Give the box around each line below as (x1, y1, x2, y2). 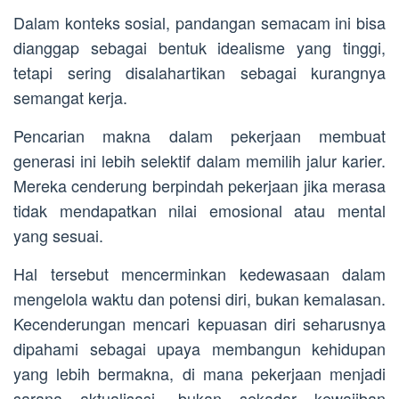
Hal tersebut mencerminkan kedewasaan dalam (13, 262, 386, 286)
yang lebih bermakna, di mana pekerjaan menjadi (13, 362, 386, 386)
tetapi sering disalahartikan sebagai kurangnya (13, 61, 386, 85)
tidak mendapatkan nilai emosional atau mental (13, 199, 386, 223)
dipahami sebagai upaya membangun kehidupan (13, 337, 386, 361)
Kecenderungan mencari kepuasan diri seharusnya (13, 312, 386, 336)
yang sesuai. (13, 224, 103, 248)
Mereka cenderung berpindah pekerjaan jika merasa (13, 174, 386, 198)
